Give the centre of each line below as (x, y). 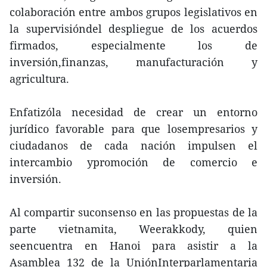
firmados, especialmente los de (133, 45)
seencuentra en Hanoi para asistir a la (133, 246)
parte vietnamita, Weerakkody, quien (133, 229)
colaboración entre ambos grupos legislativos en (133, 12)
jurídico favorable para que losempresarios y (133, 129)
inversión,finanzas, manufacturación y (133, 62)
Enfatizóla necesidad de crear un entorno (133, 112)
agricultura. (39, 79)
